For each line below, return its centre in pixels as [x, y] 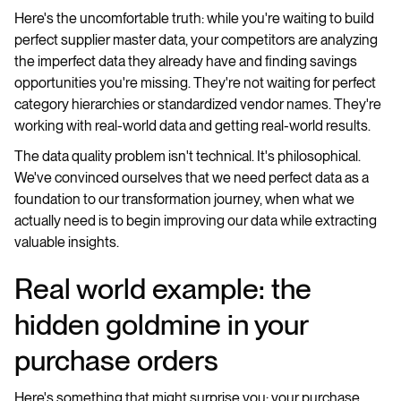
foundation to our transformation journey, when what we [184, 199]
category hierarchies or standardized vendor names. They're [198, 104]
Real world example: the [163, 289]
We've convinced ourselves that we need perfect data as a [192, 178]
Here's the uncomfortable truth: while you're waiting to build [194, 18]
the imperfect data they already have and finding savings [186, 61]
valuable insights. [67, 242]
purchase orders [116, 360]
